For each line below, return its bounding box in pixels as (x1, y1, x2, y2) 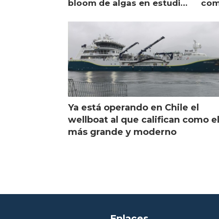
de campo (68, 9, 113, 20)
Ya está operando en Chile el (68, 102, 199, 113)
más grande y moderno (68, 126, 177, 137)
